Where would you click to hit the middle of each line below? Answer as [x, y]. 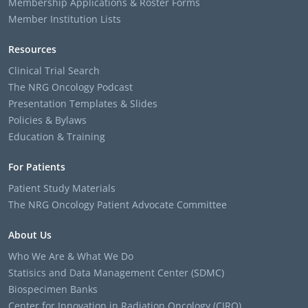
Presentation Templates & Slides [83, 103]
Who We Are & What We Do [71, 256]
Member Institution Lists [65, 19]
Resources [32, 49]
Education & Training [57, 136]
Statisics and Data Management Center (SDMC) [116, 272]
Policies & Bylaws [47, 120]
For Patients [37, 166]
